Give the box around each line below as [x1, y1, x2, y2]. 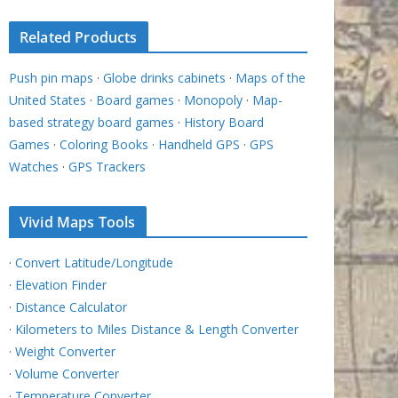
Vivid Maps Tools [20, 212, 136, 233]
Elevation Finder [15, 276, 107, 294]
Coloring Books [60, 136, 148, 154]
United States [9, 92, 86, 109]
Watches [9, 158, 59, 176]
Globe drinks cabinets [103, 69, 226, 87]
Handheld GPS [158, 136, 240, 154]
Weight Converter [15, 343, 115, 361]
